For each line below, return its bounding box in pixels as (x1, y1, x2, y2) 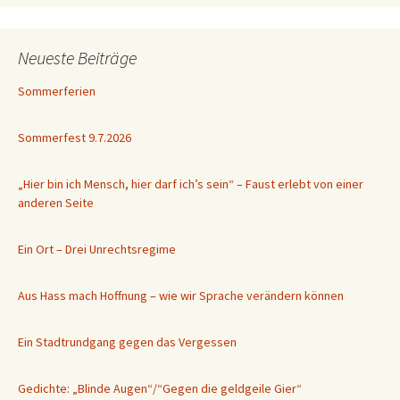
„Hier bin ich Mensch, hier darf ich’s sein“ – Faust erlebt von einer (18, 176, 363, 193)
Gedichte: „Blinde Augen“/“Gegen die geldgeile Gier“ (18, 380, 302, 397)
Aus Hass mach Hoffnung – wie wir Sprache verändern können (18, 287, 344, 304)
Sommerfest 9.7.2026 (18, 129, 131, 146)
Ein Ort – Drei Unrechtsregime (18, 241, 176, 258)
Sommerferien (18, 83, 96, 100)
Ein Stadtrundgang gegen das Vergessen (18, 334, 237, 351)
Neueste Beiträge (18, 46, 137, 70)
